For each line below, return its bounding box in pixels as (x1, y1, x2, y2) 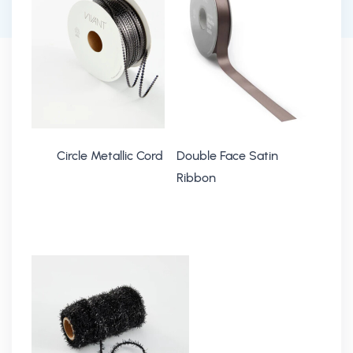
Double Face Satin (176, 148, 278, 163)
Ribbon (176, 170, 216, 185)
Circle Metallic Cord (57, 148, 163, 163)
